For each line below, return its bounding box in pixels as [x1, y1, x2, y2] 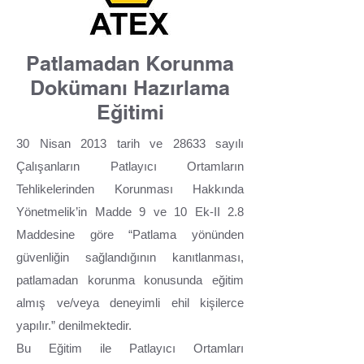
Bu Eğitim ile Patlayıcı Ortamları [16, 341, 244, 356]
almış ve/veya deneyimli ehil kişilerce [16, 296, 244, 310]
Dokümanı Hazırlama [30, 76, 230, 100]
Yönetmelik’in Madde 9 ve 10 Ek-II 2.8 [16, 205, 244, 219]
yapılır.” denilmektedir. [16, 318, 132, 333]
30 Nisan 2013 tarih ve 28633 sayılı [16, 136, 244, 151]
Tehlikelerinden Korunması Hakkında [16, 182, 244, 197]
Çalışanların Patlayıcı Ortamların [16, 159, 244, 174]
